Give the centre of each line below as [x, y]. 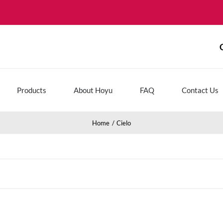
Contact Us [200, 90]
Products [32, 90]
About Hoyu [93, 90]
